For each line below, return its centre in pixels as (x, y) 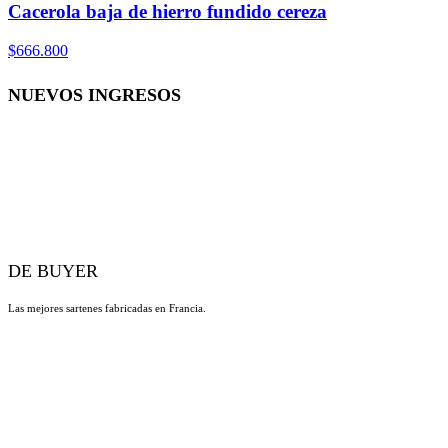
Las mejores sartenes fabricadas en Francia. (107, 307)
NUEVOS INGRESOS (94, 94)
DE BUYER (53, 270)
